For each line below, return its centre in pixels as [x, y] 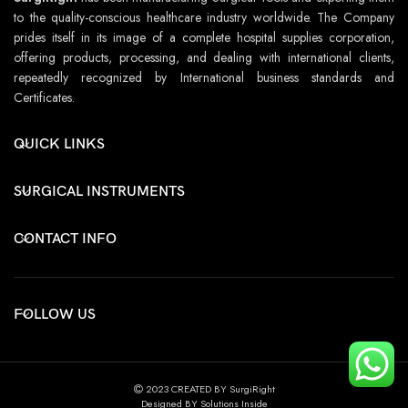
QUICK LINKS [59, 144]
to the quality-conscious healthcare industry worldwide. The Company [204, 17]
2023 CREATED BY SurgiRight [209, 388]
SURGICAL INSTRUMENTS [99, 191]
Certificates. [44, 97]
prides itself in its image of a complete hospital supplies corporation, [204, 37]
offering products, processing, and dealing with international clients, [204, 57]
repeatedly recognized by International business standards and [204, 77]
